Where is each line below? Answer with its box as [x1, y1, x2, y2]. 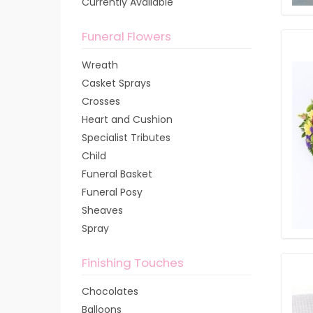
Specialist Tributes [82, 131, 170, 145]
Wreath [82, 58, 118, 72]
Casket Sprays [82, 76, 151, 90]
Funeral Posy [82, 185, 143, 199]
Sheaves [82, 203, 123, 217]
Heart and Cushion [82, 112, 173, 126]
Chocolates [82, 284, 138, 298]
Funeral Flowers [82, 28, 171, 45]
